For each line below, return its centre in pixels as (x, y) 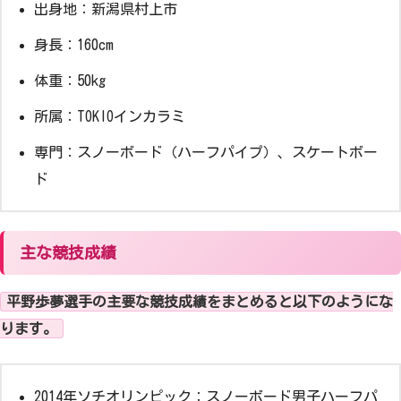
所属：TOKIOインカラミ (110, 117)
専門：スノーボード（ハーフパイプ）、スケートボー (206, 153)
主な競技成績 (68, 253)
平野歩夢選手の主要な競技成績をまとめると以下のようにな (200, 302)
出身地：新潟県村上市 (106, 9)
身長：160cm (74, 45)
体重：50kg (70, 81)
